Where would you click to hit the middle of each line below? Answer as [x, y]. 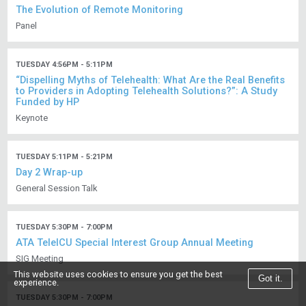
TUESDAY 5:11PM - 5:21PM [65, 157]
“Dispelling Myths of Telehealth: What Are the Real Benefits [151, 81]
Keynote [32, 118]
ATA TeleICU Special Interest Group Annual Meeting [135, 243]
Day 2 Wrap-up [50, 173]
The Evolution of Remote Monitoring [100, 10]
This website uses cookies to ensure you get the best [119, 274]
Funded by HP [48, 102]
